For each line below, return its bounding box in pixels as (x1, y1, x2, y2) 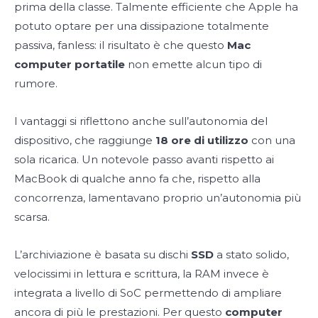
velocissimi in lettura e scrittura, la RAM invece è (14, 266, 269, 280)
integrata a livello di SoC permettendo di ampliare (14, 285, 282, 300)
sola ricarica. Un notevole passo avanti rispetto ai (14, 152, 274, 166)
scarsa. (14, 209, 50, 224)
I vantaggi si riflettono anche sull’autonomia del (14, 114, 268, 128)
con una (251, 133, 295, 147)
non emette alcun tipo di (128, 57, 262, 71)
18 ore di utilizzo (155, 133, 251, 147)
